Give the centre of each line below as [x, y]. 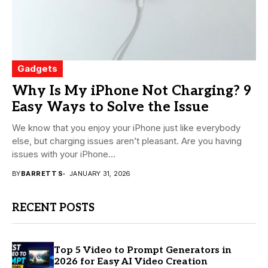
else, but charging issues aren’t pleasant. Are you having [127, 141]
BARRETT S [42, 174]
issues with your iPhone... [64, 154]
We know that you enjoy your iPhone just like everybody [126, 128]
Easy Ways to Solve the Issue [110, 107]
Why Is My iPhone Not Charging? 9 [132, 91]
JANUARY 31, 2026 [100, 174]
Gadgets [37, 69]
